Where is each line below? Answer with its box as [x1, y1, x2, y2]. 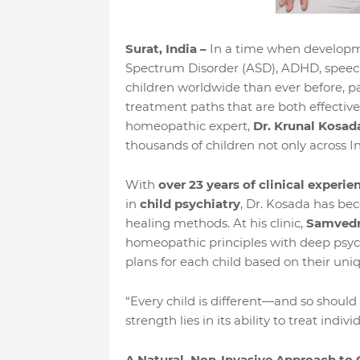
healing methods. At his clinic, [125, 215, 306, 231]
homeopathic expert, [125, 118, 253, 133]
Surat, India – [125, 41, 207, 56]
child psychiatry [139, 196, 240, 211]
